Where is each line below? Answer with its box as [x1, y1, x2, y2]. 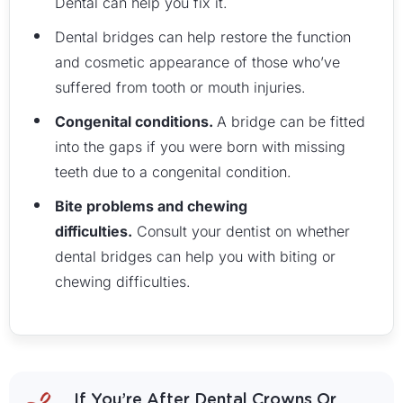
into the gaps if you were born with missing [55, 138, 345, 156]
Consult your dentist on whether [132, 222, 350, 240]
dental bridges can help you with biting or [55, 247, 336, 265]
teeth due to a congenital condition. [55, 163, 291, 181]
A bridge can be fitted [217, 112, 365, 130]
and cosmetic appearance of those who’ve [55, 53, 340, 71]
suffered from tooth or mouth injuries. [55, 78, 306, 96]
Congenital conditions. [55, 112, 217, 130]
